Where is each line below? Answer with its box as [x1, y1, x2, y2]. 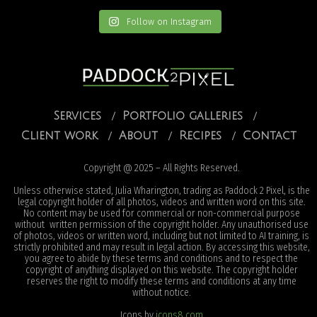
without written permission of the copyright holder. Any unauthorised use [14, 219, 309, 231]
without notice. [132, 287, 191, 299]
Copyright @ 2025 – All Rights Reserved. [83, 162, 240, 175]
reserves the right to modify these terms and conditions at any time [26, 275, 296, 288]
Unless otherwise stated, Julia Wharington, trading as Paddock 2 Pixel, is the [13, 185, 310, 197]
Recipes [178, 129, 221, 143]
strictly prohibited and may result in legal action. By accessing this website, [13, 241, 310, 254]
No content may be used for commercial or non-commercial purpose [23, 207, 300, 220]
